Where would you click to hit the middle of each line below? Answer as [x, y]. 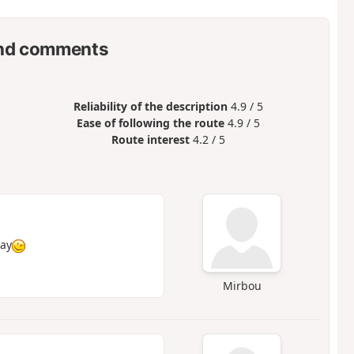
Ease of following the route [151, 123]
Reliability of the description [151, 107]
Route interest [151, 140]
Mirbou [242, 286]
